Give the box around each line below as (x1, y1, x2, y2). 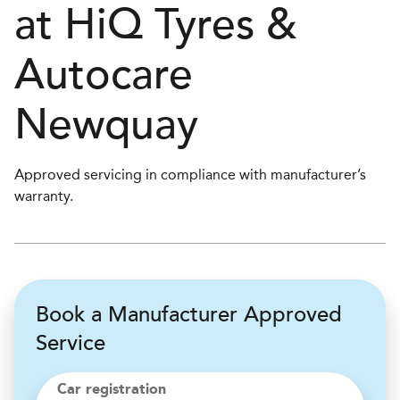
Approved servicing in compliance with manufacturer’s (14, 166, 366, 183)
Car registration (57, 383, 166, 397)
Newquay (14, 99, 198, 151)
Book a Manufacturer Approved (36, 302, 342, 328)
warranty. (14, 187, 73, 204)
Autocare (14, 49, 193, 101)
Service (36, 330, 105, 356)
